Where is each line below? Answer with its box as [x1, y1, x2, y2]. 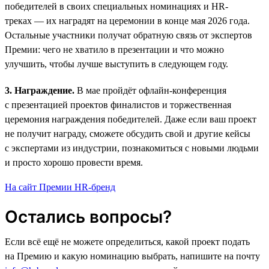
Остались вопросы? [5, 206, 172, 227]
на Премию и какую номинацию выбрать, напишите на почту [5, 250, 260, 261]
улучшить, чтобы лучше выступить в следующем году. [5, 58, 228, 69]
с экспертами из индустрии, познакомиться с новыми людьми [5, 142, 259, 153]
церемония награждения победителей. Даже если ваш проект [5, 113, 256, 124]
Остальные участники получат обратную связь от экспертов [5, 29, 252, 40]
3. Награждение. [5, 85, 74, 95]
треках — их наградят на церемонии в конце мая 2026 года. [5, 15, 250, 26]
